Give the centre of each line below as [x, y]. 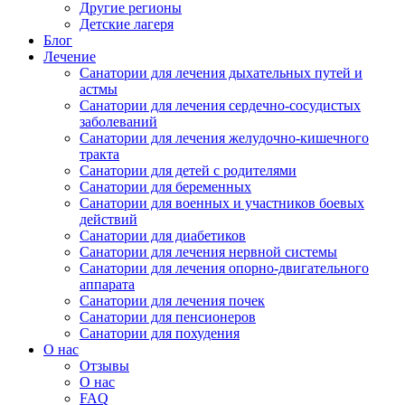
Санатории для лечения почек [172, 301]
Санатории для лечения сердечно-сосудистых [220, 105]
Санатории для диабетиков [163, 235]
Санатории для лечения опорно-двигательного [224, 268]
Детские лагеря [127, 24]
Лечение [70, 57]
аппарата [107, 284]
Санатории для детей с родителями [188, 170]
